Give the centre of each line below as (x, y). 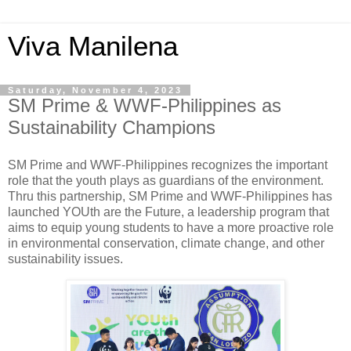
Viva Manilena (93, 46)
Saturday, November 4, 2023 (95, 90)
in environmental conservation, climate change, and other (166, 243)
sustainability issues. (67, 259)
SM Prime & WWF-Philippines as (145, 105)
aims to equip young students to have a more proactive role (171, 227)
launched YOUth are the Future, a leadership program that (168, 212)
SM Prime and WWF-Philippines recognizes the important (168, 165)
